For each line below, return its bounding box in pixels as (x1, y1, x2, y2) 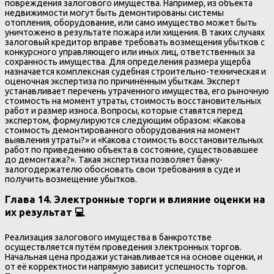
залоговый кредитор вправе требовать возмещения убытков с (5, 37, 265, 47)
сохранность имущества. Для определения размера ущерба (5, 56, 251, 67)
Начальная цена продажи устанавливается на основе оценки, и (5, 251, 262, 262)
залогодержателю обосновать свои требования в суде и (5, 164, 240, 174)
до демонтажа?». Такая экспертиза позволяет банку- (5, 154, 223, 165)
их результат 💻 (5, 207, 85, 218)
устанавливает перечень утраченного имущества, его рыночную (5, 86, 269, 96)
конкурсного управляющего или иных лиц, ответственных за (5, 46, 255, 57)
